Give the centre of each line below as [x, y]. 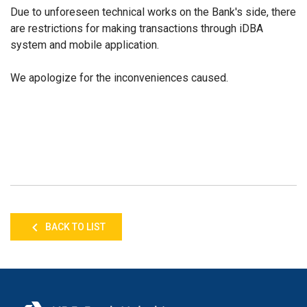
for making [112, 28]
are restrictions [48, 28]
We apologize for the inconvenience [96, 78]
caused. [208, 78]
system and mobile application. [86, 45]
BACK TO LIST [74, 227]
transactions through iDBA [201, 28]
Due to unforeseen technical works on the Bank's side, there [153, 12]
